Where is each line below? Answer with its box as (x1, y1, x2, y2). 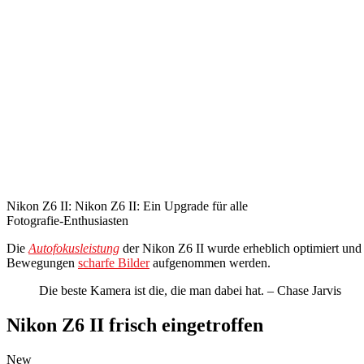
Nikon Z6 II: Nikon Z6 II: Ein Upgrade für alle (6, 199, 248, 214)
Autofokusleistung (28, 241, 119, 256)
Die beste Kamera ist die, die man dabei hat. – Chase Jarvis (39, 284, 341, 298)
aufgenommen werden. (149, 256, 271, 271)
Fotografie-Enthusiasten (6, 214, 128, 228)
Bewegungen (6, 256, 78, 271)
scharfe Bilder (78, 256, 149, 271)
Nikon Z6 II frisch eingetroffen (6, 314, 263, 336)
